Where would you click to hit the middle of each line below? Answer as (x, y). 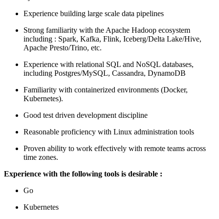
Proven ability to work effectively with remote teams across (115, 148)
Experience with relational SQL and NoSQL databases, (109, 64)
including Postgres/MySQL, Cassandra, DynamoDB (105, 73)
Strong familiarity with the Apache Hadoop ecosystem (107, 30)
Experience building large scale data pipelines (94, 13)
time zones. (41, 157)
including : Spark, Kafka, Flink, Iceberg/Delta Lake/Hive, (112, 39)
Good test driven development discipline (86, 115)
